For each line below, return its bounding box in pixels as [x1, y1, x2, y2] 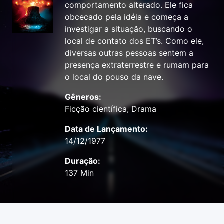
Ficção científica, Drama [65, 104, 156, 114]
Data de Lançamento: [65, 124, 148, 134]
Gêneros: [65, 92, 101, 102]
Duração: [65, 156, 100, 166]
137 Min [65, 168, 94, 178]
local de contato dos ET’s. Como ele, [65, 36, 204, 46]
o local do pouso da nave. [65, 72, 163, 82]
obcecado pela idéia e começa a [65, 12, 188, 22]
